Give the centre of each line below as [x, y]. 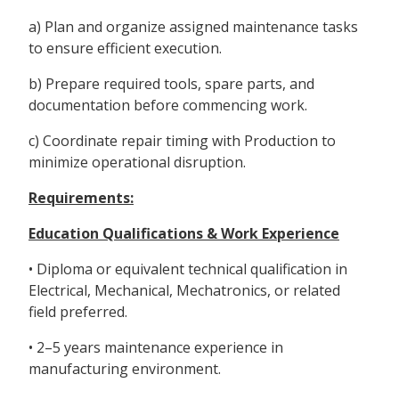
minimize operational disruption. [137, 163]
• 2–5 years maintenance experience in [156, 348]
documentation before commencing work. [168, 106]
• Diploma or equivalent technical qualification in [188, 269]
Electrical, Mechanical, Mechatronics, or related [184, 291]
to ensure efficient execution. [125, 49]
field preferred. [78, 312]
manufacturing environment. [125, 369]
